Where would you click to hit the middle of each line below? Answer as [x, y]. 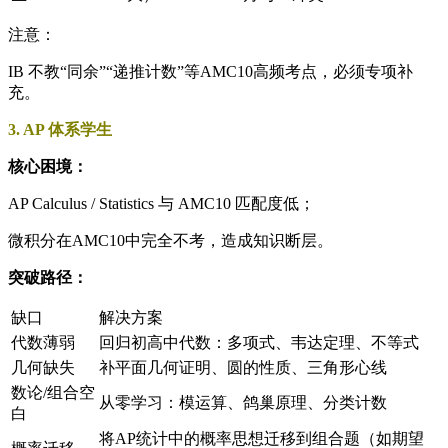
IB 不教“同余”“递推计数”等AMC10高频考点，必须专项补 [210, 71]
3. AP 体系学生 [60, 129]
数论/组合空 [53, 392]
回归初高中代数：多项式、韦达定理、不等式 [259, 342]
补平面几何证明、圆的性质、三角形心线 [243, 367]
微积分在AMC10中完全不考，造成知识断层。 [170, 240]
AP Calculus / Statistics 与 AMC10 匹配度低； [161, 203]
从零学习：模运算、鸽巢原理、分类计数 [243, 402]
